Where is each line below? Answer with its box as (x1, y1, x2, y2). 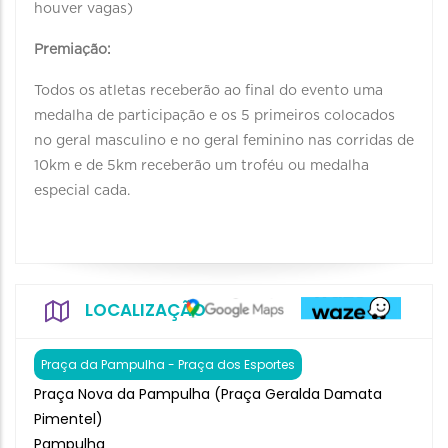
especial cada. (34, 184, 130, 198)
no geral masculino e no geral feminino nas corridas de (34, 134, 414, 148)
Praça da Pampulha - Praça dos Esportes (41, 356, 295, 373)
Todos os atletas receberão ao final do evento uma (34, 84, 383, 98)
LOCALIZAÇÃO (85, 298, 206, 322)
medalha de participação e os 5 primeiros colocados (34, 109, 395, 123)
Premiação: (34, 43, 115, 57)
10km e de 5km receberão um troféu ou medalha (34, 159, 369, 173)
